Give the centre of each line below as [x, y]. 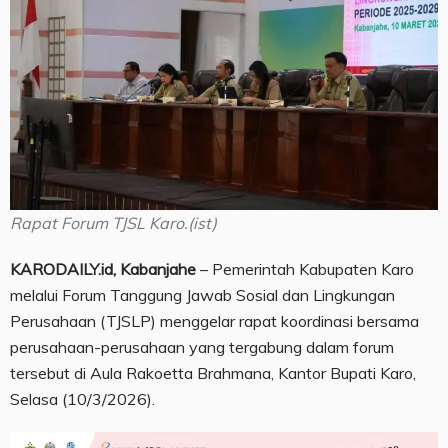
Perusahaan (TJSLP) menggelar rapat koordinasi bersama [214, 321]
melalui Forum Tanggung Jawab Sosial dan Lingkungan [202, 295]
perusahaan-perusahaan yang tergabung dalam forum [202, 347]
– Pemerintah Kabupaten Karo [305, 269]
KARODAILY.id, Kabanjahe [103, 269]
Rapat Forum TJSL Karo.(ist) [113, 223]
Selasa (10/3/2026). [82, 399]
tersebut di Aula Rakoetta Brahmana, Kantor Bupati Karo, [213, 373]
